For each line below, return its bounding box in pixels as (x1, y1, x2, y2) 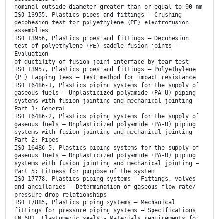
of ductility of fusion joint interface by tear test (14, 58, 189, 66)
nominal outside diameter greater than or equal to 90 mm (14, 3, 202, 11)
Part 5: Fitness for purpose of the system (14, 168, 154, 175)
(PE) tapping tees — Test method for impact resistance (14, 74, 196, 81)
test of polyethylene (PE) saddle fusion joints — (14, 43, 178, 50)
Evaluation (14, 50, 48, 58)
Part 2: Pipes (14, 136, 59, 144)
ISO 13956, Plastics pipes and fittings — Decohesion (14, 35, 189, 42)
